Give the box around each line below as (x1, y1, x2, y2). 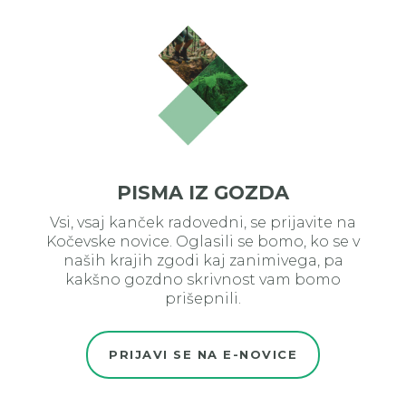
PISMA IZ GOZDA (116, 181, 290, 205)
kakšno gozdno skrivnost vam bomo (65, 271, 341, 289)
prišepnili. (165, 290, 241, 308)
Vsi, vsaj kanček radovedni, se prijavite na (50, 214, 356, 232)
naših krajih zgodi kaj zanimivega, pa (63, 252, 343, 270)
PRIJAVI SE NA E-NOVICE (109, 347, 297, 362)
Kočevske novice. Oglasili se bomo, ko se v (46, 233, 360, 251)
